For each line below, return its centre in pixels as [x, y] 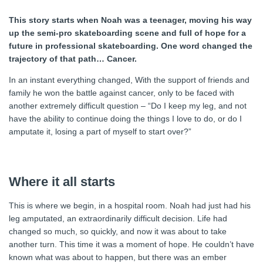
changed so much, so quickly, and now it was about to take [118, 232]
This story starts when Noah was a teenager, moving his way [130, 20]
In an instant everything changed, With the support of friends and [129, 80]
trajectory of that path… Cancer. [73, 59]
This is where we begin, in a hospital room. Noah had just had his [130, 206]
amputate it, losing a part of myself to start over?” [100, 132]
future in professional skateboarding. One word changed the [131, 46]
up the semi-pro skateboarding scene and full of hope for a [127, 33]
